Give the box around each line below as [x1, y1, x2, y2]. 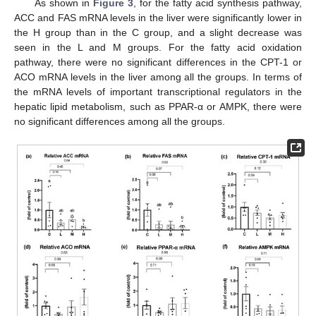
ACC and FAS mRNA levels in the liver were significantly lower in [14, 12, 302, 24]
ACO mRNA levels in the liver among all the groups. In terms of [14, 71, 302, 83]
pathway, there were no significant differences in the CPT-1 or [14, 56, 302, 68]
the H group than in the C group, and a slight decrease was [14, 27, 302, 39]
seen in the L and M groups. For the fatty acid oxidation [14, 42, 302, 54]
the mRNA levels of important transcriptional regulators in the [14, 86, 302, 98]
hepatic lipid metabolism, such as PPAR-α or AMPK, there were [14, 101, 302, 113]
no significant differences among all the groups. [14, 116, 225, 128]
